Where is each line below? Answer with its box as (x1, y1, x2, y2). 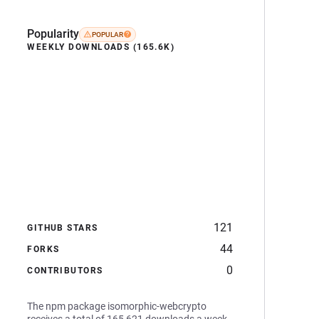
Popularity (27, 27, 80, 41)
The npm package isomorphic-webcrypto (27, 300, 207, 312)
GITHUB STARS (27, 223, 98, 233)
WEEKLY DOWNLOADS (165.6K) (27, 42, 175, 52)
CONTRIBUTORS (27, 266, 103, 276)
